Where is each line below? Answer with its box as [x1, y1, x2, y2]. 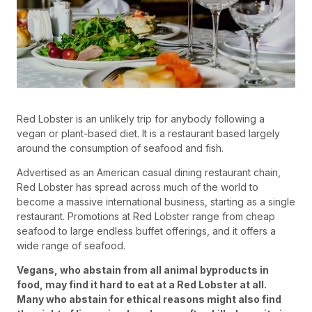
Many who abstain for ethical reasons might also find [17, 293, 281, 306]
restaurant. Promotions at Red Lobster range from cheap [17, 210, 275, 223]
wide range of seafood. [17, 240, 125, 252]
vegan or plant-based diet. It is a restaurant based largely [17, 127, 280, 140]
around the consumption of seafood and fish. [17, 142, 224, 155]
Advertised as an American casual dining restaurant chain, [17, 166, 281, 179]
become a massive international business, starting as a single [17, 196, 295, 208]
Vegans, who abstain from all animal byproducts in [17, 264, 269, 276]
